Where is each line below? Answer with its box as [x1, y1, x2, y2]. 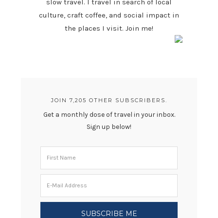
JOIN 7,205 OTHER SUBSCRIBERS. [51, 96, 167, 104]
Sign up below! [87, 122, 131, 131]
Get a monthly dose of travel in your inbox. [43, 110, 175, 119]
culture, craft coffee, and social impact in [39, 10, 179, 19]
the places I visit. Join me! [65, 23, 153, 33]
